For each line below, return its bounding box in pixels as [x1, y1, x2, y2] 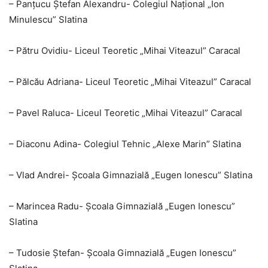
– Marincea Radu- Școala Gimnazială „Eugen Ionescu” [9, 200, 235, 212]
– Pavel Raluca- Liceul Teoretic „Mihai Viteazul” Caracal [9, 107, 242, 119]
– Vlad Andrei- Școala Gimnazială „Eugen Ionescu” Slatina [9, 169, 252, 181]
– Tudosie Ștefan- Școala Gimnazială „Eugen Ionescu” [9, 247, 236, 259]
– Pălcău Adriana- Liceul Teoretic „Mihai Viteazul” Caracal [9, 76, 251, 88]
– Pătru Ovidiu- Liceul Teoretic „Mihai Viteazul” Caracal [9, 45, 240, 57]
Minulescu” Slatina [9, 14, 87, 26]
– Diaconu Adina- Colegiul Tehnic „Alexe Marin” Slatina [9, 138, 241, 150]
